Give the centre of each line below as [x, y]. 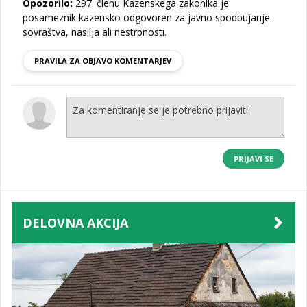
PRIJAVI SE [254, 159]
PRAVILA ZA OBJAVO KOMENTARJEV [103, 61]
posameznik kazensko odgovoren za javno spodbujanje [146, 17]
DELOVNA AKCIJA [75, 222]
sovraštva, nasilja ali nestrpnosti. [95, 32]
